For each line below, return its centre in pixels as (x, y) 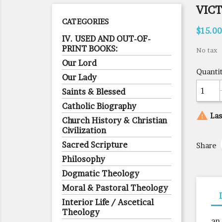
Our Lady (79, 77)
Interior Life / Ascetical (108, 202)
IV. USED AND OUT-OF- (106, 39)
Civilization (84, 130)
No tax (207, 50)
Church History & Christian (114, 120)
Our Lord (79, 63)
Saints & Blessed (94, 92)
